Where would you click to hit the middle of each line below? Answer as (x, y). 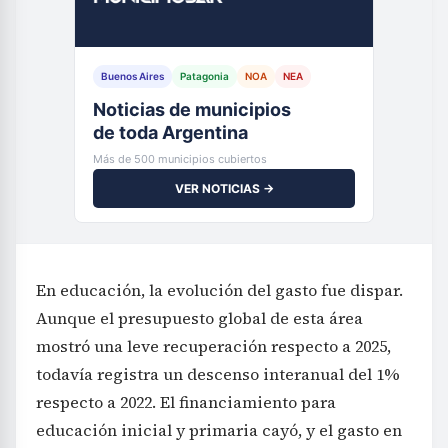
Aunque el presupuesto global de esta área (199, 317)
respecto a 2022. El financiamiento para (186, 401)
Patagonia (204, 75)
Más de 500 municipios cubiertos (180, 158)
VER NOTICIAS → (224, 188)
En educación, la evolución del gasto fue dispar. (219, 289)
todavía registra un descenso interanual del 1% (218, 373)
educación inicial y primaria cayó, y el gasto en (219, 429)
